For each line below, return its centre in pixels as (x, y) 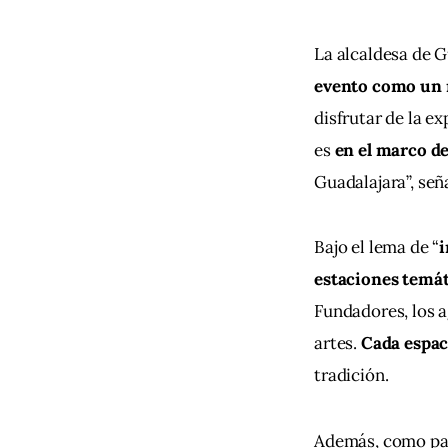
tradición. (351, 375)
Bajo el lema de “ (377, 247)
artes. (336, 343)
